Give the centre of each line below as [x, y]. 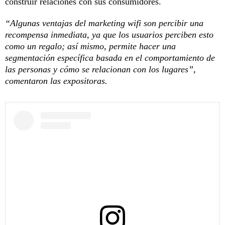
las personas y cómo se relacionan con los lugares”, [100, 69]
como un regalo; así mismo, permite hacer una [90, 46]
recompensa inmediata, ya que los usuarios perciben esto [109, 34]
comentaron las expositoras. [56, 81]
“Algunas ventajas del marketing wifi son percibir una [104, 23]
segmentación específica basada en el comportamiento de [110, 58]
